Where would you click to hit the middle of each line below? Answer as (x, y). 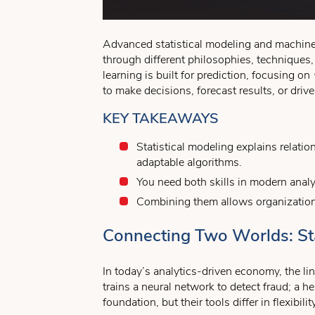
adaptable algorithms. (189, 162)
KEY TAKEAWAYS (161, 118)
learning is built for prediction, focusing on (208, 75)
